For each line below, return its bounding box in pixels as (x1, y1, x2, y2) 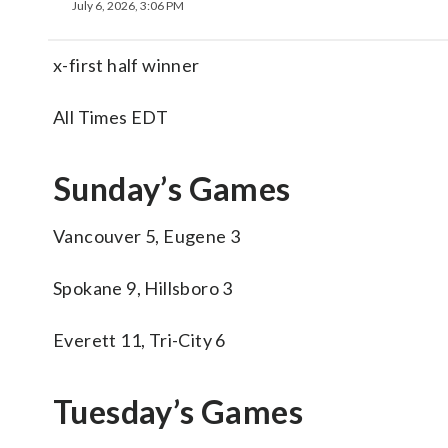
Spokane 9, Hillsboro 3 (53, 277, 233, 299)
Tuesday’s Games (53, 392, 303, 431)
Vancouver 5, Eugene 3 (53, 225, 241, 247)
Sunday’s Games (53, 169, 291, 208)
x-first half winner (53, 54, 200, 76)
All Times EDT (53, 106, 169, 128)
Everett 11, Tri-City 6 (53, 329, 226, 351)
